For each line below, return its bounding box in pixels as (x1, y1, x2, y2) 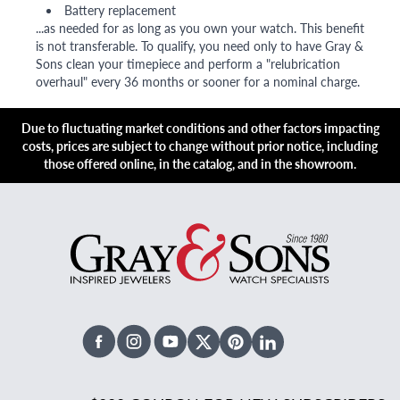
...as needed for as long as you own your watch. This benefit (36, 19, 364, 37)
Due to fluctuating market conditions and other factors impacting (21, 119, 379, 137)
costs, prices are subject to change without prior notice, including (22, 137, 378, 155)
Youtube (168, 340, 221, 362)
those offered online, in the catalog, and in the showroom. (44, 154, 356, 173)
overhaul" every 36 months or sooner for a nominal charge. (36, 72, 360, 91)
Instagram (132, 340, 195, 362)
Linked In (266, 340, 323, 362)
